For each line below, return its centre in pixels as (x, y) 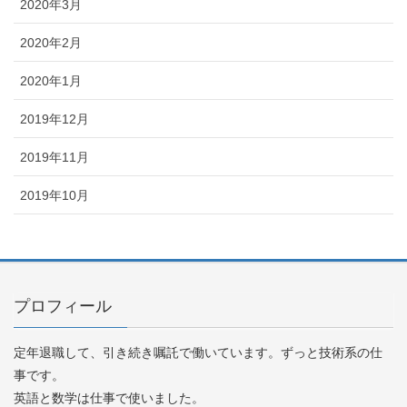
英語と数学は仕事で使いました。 (109, 397)
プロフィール (63, 306)
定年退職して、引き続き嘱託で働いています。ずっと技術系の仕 (198, 352)
